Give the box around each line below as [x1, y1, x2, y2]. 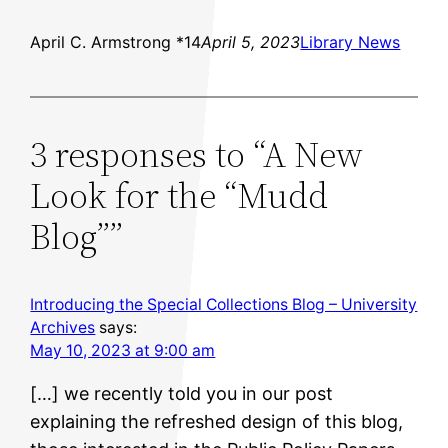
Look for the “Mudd [30, 171, 329, 221]
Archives [30, 318, 96, 338]
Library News [300, 32, 401, 53]
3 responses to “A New [30, 130, 364, 180]
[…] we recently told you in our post [30, 383, 334, 405]
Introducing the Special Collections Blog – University [30, 295, 418, 315]
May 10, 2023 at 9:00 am [30, 341, 216, 361]
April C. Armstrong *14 [30, 32, 202, 53]
